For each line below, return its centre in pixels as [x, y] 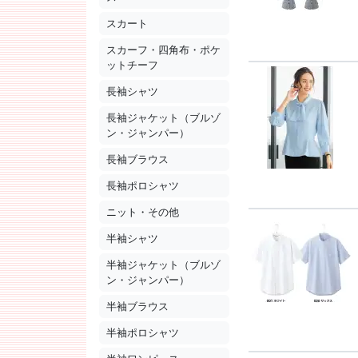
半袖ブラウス [137, 307]
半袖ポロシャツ [143, 333]
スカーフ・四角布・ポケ [163, 50]
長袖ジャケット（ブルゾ [163, 118]
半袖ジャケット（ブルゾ [163, 265]
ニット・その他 [143, 213]
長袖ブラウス [137, 160]
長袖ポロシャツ [143, 186]
